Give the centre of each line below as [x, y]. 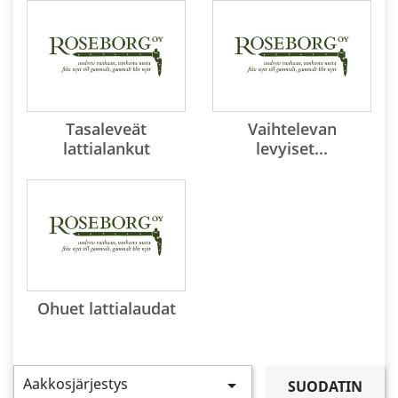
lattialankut [106, 148]
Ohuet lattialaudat [106, 308]
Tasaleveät [106, 129]
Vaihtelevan [292, 129]
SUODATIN [325, 386]
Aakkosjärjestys [76, 384]
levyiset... [292, 148]
